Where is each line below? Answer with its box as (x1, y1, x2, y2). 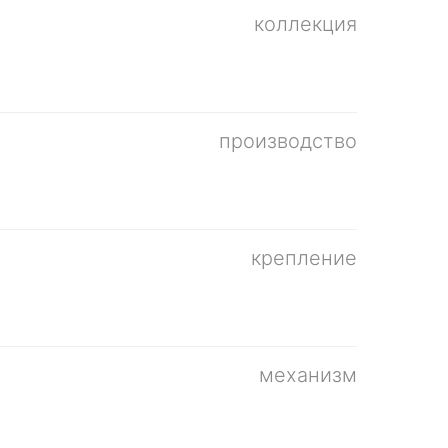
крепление (250, 245, 357, 270)
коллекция (253, 11, 357, 36)
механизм (258, 362, 357, 387)
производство (218, 128, 357, 153)
